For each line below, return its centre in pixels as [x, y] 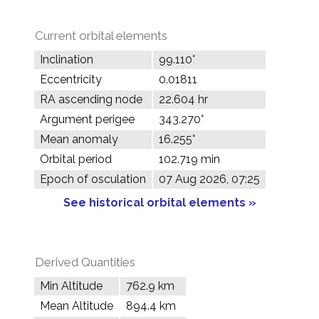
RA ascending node [91, 99]
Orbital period [76, 159]
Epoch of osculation [93, 179]
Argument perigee [87, 119]
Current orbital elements [101, 36]
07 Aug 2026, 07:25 [209, 179]
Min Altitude [71, 286]
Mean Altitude [77, 306]
